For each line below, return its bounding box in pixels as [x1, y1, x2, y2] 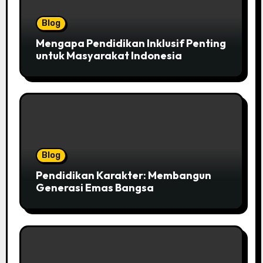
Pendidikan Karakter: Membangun [35, 168, 211, 183]
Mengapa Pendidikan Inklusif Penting [35, 36, 226, 50]
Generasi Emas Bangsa [35, 181, 154, 195]
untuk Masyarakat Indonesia [35, 48, 182, 62]
